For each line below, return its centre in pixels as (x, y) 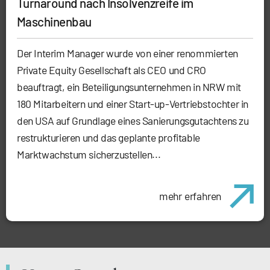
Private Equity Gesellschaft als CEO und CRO (111, 70)
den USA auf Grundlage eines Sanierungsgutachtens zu (133, 120)
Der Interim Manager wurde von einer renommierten (127, 53)
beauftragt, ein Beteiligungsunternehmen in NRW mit (129, 86)
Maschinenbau (54, 21)
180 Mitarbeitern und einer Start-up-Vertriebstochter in (133, 103)
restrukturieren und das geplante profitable (108, 137)
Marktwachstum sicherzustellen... (89, 154)
